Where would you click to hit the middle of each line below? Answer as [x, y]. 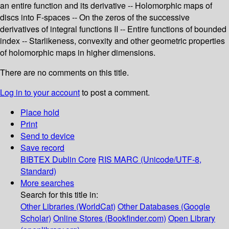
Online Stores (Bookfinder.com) [110, 218]
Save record [42, 148]
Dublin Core [74, 159]
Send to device [48, 136]
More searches [47, 183]
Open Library [192, 218]
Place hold [40, 112]
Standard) [38, 171]
